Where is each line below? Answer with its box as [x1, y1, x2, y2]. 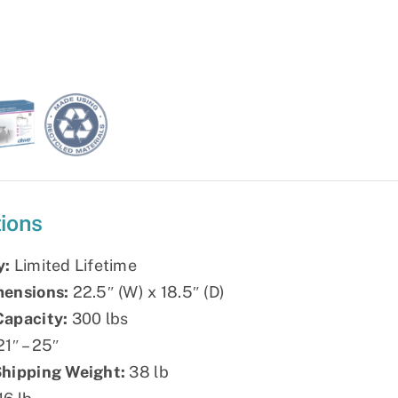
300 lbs [68, 309, 129, 329]
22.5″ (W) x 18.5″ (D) [68, 283, 226, 302]
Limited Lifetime [10, 256, 138, 275]
